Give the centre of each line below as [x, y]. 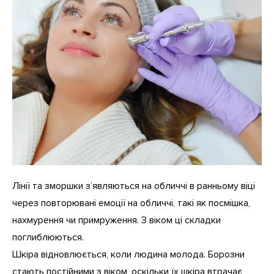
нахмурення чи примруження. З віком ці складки [117, 220]
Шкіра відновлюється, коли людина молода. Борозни [128, 255]
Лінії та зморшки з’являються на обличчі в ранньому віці [134, 186]
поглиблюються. [48, 238]
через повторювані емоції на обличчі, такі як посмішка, [131, 203]
